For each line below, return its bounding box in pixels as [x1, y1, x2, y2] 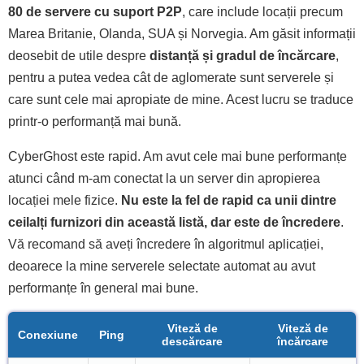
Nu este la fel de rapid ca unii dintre [121, 193, 336, 207]
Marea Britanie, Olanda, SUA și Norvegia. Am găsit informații [8, 26, 356, 41]
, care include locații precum [182, 4, 343, 19]
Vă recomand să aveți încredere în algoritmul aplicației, [8, 236, 323, 251]
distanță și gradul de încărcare [146, 48, 336, 63]
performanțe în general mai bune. [8, 280, 198, 295]
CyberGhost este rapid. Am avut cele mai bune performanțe [8, 149, 347, 163]
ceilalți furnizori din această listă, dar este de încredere [8, 214, 340, 229]
